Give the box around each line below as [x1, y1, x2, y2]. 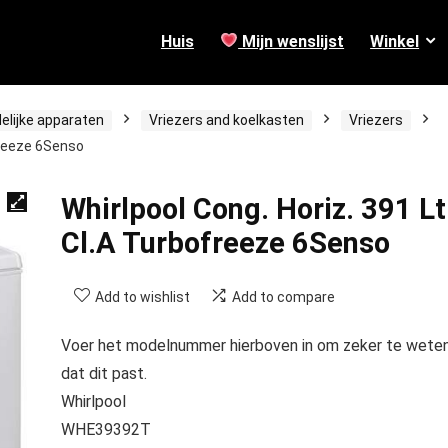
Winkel [370, 31, 420, 51]
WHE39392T [60, 420, 151, 439]
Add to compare [231, 289, 335, 305]
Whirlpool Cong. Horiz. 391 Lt [60, 192, 446, 226]
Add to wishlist [94, 289, 190, 305]
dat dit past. [60, 364, 147, 383]
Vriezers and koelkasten [149, 112, 304, 128]
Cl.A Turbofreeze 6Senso [60, 226, 390, 260]
